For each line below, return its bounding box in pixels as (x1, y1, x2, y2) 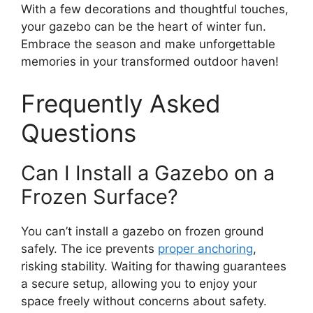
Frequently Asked (21, 88, 221, 118)
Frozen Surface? (21, 184, 178, 209)
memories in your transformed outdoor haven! (21, 54, 279, 69)
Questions (21, 117, 136, 147)
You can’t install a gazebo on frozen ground (21, 224, 264, 238)
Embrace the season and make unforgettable (21, 37, 275, 52)
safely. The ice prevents (21, 241, 158, 256)
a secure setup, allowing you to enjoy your (21, 276, 257, 291)
